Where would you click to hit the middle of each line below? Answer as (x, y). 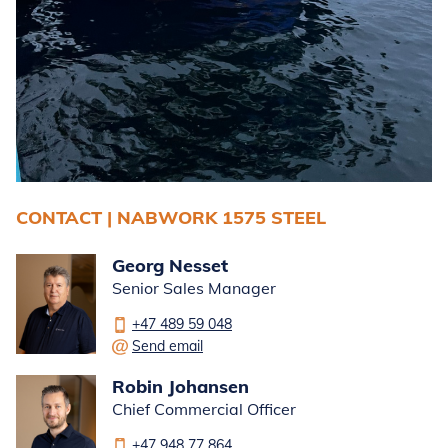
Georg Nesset (170, 265)
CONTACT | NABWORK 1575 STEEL (171, 217)
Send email (167, 345)
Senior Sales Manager (194, 287)
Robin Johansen (180, 386)
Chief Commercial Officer (204, 408)
